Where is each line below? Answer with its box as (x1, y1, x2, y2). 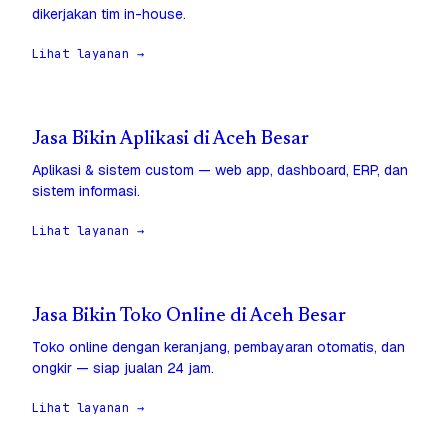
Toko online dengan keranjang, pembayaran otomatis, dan (32, 338, 405, 357)
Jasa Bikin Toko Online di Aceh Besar (32, 307, 346, 327)
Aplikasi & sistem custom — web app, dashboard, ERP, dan (32, 161, 408, 180)
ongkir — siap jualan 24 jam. (32, 359, 214, 378)
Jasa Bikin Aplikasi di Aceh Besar (32, 130, 309, 150)
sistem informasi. (32, 182, 140, 201)
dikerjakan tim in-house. (32, 5, 186, 24)
